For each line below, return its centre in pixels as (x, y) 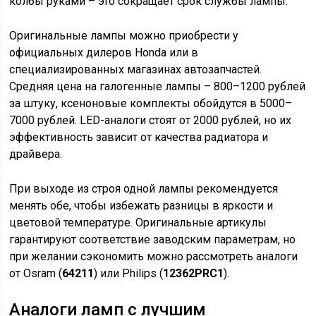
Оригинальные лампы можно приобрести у (124, 36)
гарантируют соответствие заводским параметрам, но (153, 239)
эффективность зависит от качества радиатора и (139, 137)
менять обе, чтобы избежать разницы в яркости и (141, 206)
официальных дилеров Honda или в (104, 53)
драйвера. (36, 154)
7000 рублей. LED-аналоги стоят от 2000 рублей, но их (151, 120)
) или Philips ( (129, 273)
